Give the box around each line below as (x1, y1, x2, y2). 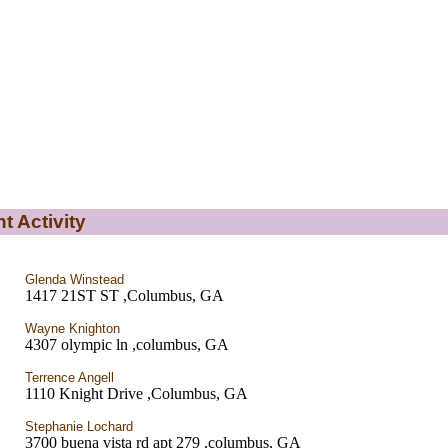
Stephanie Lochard (24, 419, 133, 434)
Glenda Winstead (24, 272, 124, 287)
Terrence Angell (24, 370, 114, 385)
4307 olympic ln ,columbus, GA (24, 336, 229, 353)
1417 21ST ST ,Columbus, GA (24, 287, 224, 304)
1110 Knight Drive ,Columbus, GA (24, 385, 248, 402)
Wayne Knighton (24, 321, 120, 336)
